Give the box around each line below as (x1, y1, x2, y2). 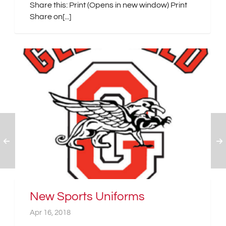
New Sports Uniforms (30, 190, 145, 203)
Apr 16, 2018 (30, 208, 71, 216)
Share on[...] (30, 13, 71, 21)
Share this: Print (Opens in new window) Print (30, 1, 187, 10)
